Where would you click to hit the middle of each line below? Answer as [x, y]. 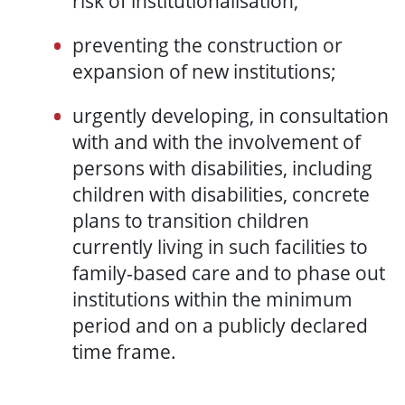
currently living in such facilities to [220, 247]
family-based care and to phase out [229, 273]
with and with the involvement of [217, 142]
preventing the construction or [207, 46]
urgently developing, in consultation [231, 116]
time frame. [124, 352]
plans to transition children [191, 221]
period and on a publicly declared [220, 326]
